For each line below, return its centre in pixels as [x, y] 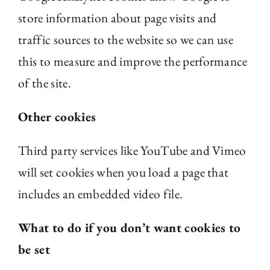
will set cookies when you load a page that [124, 172]
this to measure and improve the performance [133, 61]
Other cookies [57, 117]
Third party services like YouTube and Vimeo [132, 150]
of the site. [45, 83]
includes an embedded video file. [101, 194]
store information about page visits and [118, 18]
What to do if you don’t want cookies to [130, 228]
